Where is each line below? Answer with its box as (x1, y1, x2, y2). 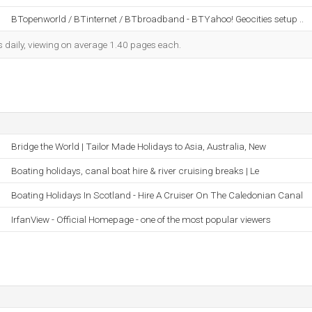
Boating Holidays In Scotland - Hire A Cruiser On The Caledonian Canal (11, 189, 303, 201)
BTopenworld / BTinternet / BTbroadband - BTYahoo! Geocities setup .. (11, 13, 304, 24)
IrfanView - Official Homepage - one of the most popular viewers (11, 214, 271, 225)
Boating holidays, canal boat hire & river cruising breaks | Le (11, 165, 259, 176)
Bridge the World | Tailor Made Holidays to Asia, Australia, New (11, 141, 266, 152)
